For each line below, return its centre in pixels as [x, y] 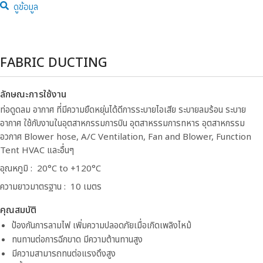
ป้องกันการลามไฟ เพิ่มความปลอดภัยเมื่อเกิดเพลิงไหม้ [102, 226]
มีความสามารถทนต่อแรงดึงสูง [64, 254]
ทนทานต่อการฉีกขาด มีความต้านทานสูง [77, 240]
